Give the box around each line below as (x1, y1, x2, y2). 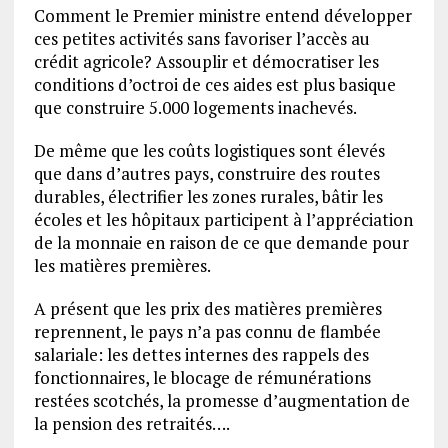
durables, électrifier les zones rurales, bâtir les (33, 185, 383, 208)
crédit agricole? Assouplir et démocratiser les (33, 50, 379, 73)
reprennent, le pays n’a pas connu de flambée (33, 320, 381, 343)
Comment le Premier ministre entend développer (33, 4, 412, 27)
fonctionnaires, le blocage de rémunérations (33, 366, 371, 389)
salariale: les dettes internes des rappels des (33, 343, 369, 366)
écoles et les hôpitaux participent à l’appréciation (33, 208, 413, 231)
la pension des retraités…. (33, 412, 230, 435)
